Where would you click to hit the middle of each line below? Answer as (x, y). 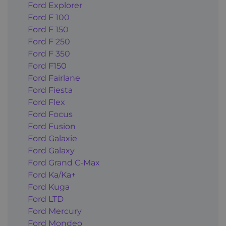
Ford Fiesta (50, 90)
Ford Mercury (55, 211)
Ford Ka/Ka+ (52, 175)
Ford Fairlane (54, 78)
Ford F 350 (49, 54)
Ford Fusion (52, 126)
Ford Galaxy (51, 151)
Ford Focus (50, 114)
